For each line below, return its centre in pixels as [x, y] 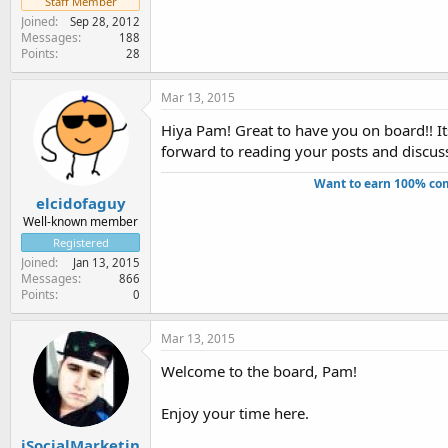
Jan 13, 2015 [106, 262]
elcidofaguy [80, 203]
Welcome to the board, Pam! [259, 371]
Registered [80, 242]
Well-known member [80, 221]
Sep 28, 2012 [105, 21]
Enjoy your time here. [235, 413]
